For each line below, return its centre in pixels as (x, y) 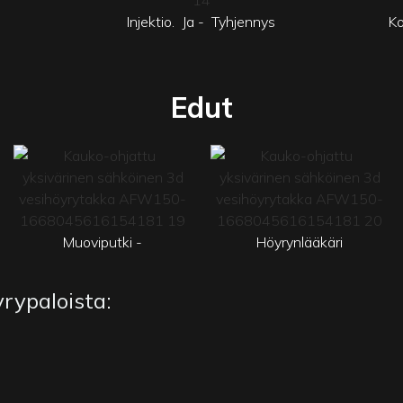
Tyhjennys (242, 21)
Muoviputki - (103, 242)
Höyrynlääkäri (300, 242)
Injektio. (153, 21)
